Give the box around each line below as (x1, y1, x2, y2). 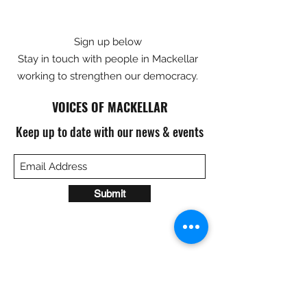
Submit (94, 188, 125, 199)
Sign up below (73, 36, 142, 48)
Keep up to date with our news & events (16, 123, 204, 140)
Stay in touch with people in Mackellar (17, 53, 198, 65)
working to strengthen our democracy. (17, 70, 198, 82)
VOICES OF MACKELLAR (51, 98, 168, 116)
